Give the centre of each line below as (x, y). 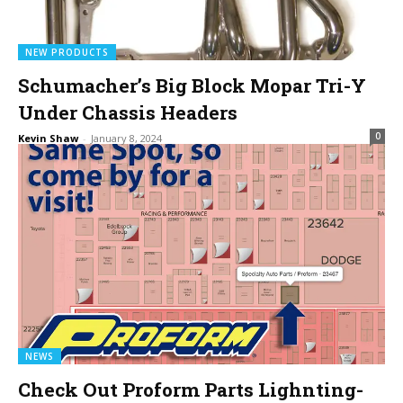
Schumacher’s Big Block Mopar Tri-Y (192, 85)
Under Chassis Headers (128, 112)
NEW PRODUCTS (67, 52)
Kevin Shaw (48, 138)
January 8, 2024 (126, 138)
